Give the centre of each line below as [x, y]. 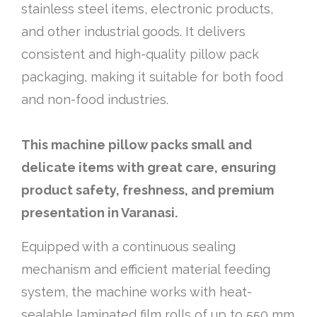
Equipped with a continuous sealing [128, 246]
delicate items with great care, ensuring [149, 167]
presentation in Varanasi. [99, 212]
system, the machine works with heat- [137, 292]
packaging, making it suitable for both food [152, 76]
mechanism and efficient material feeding [146, 269]
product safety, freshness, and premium [148, 190]
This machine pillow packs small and [137, 144]
